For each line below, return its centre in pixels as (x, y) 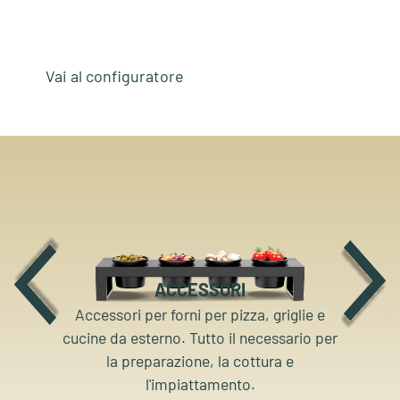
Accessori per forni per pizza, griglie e (200, 315)
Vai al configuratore (114, 76)
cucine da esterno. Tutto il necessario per (200, 338)
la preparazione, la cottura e (200, 361)
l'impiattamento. (200, 384)
